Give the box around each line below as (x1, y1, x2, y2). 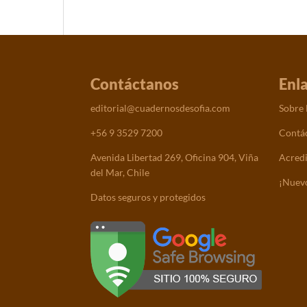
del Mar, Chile (90, 167, 149, 179)
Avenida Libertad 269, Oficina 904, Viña (90, 151, 258, 164)
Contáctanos (90, 75, 179, 94)
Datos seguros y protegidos (90, 191, 206, 204)
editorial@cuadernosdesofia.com (90, 102, 230, 114)
